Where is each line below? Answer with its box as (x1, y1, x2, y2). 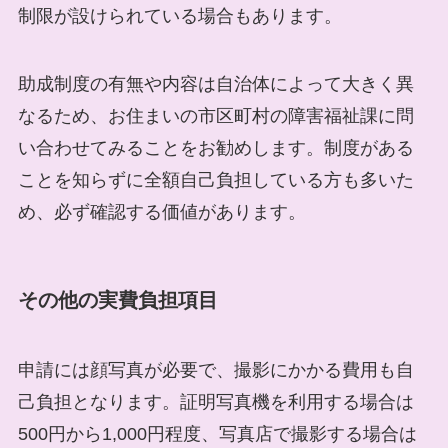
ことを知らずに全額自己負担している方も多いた (17, 170, 414, 191)
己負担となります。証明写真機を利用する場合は (17, 391, 414, 412)
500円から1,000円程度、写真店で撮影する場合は (17, 423, 417, 444)
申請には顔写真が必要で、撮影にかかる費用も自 (17, 359, 414, 380)
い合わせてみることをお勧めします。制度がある (17, 138, 414, 159)
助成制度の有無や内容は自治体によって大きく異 (17, 74, 414, 95)
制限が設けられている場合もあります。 (17, 6, 342, 27)
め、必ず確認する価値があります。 (17, 202, 306, 223)
